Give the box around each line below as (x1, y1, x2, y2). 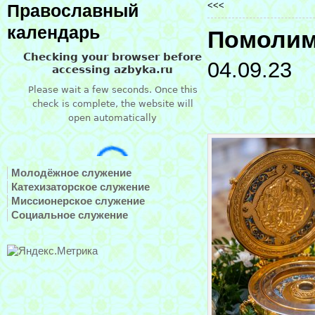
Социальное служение (11, 209, 128, 221)
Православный (7, 1, 139, 20)
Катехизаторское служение (11, 181, 150, 193)
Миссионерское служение (11, 195, 145, 207)
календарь (7, 23, 100, 42)
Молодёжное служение (11, 167, 131, 179)
